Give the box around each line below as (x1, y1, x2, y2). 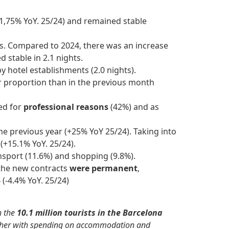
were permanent (67, 163, 138, 174)
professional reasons (24, 101, 108, 113)
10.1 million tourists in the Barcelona (17, 207, 163, 218)
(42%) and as (108, 101, 159, 113)
